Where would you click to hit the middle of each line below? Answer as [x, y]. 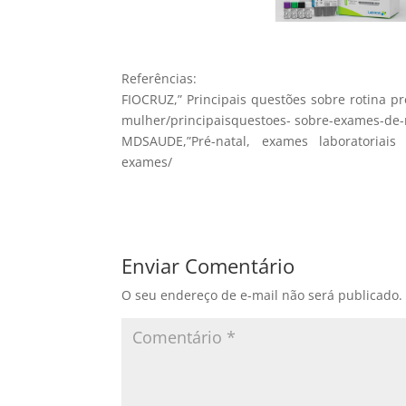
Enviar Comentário [208, 266]
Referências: [159, 78]
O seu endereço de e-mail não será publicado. [262, 295]
